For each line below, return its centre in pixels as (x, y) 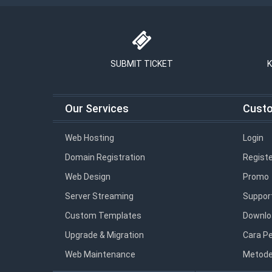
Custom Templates (103, 215)
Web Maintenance (100, 254)
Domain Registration (105, 157)
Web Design (88, 176)
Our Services (97, 108)
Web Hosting (90, 138)
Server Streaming (99, 196)
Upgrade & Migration (104, 235)
